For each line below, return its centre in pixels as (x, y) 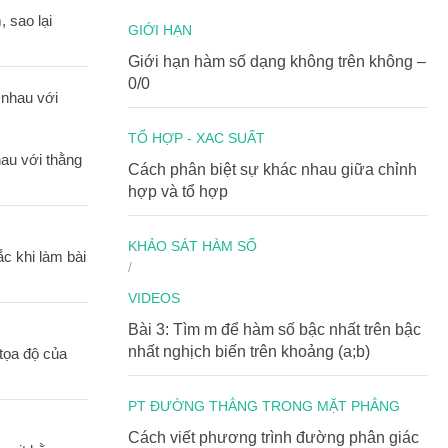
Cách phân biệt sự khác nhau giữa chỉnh (272, 169)
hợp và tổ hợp (178, 191)
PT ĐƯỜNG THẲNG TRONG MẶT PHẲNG (264, 406)
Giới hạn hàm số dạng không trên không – (277, 61)
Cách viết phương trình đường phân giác (273, 437)
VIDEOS (154, 298)
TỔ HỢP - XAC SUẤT (196, 138)
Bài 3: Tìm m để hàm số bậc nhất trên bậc (274, 329)
